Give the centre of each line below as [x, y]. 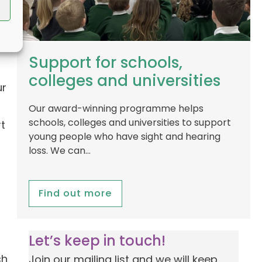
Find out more [75, 194]
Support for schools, [105, 63]
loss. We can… [59, 151]
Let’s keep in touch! [97, 241]
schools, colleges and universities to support [130, 123]
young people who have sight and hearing [124, 137]
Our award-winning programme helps [116, 109]
